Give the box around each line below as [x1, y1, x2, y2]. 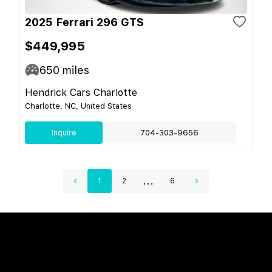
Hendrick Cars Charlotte [25, 86, 137, 98]
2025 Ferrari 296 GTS [25, 15, 144, 29]
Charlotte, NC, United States [25, 101, 132, 110]
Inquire [51, 127, 76, 137]
